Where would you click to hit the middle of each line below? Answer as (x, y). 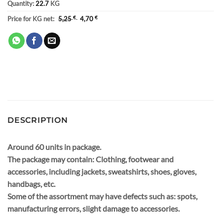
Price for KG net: (32, 19)
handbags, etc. (31, 184)
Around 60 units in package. (54, 147)
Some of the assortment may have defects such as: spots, (102, 196)
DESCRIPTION (38, 120)
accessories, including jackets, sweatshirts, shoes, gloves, (102, 172)
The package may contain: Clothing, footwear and (91, 159)
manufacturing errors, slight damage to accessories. (93, 209)
